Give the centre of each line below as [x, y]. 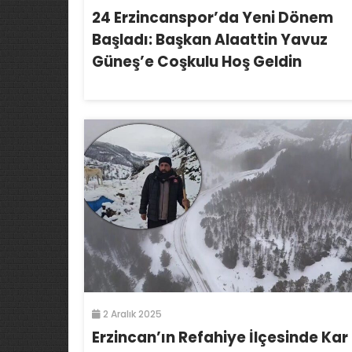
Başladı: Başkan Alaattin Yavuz [210, 40]
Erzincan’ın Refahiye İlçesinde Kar [220, 337]
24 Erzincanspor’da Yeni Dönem [213, 18]
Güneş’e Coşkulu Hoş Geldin [197, 62]
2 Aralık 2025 [131, 313]
